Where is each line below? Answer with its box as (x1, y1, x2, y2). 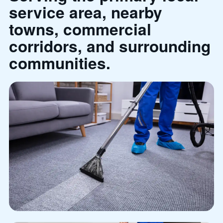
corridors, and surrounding (9, 34, 211, 57)
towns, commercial (9, 17, 151, 40)
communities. (9, 51, 111, 74)
